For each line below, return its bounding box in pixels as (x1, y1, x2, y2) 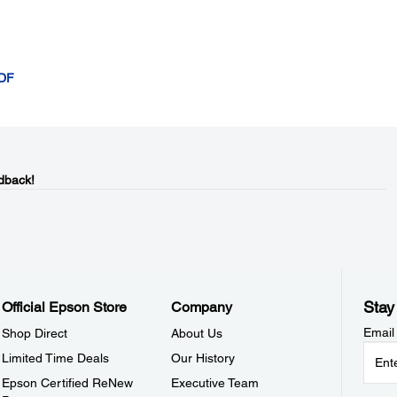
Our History (171, 351, 236, 365)
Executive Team (171, 376, 260, 390)
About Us (171, 326, 223, 340)
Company (171, 299, 233, 315)
